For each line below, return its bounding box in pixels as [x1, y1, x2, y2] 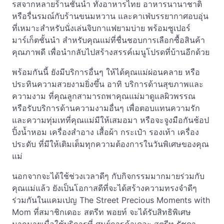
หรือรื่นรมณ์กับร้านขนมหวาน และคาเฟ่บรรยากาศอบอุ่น [12, 11, 208, 21]
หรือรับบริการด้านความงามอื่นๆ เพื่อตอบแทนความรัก [12, 103, 200, 113]
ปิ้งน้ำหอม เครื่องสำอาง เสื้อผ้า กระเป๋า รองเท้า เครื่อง [12, 127, 199, 137]
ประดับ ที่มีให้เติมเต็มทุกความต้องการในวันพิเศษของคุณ [12, 139, 209, 149]
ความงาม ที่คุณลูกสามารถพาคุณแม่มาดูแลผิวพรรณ [12, 91, 195, 101]
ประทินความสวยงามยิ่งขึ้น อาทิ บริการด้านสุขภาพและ [12, 79, 203, 89]
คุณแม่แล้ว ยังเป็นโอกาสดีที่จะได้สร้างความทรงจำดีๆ [12, 183, 197, 193]
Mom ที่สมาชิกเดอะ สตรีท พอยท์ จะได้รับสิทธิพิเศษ [12, 207, 191, 217]
